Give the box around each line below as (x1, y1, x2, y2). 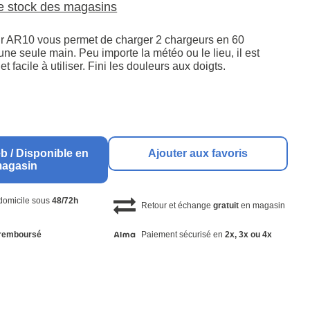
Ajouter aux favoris (148, 147, 248, 160)
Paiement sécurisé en (140, 229, 225, 239)
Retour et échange (140, 201, 213, 211)
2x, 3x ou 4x (224, 229, 272, 239)
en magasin (238, 201, 285, 211)
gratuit (212, 201, 239, 211)
